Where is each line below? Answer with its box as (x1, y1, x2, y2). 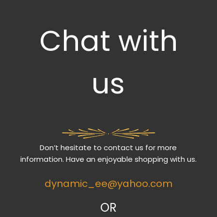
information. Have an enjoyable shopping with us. (20, 154, 197, 164)
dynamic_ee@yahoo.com (44, 176, 172, 190)
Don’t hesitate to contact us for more (40, 142, 177, 153)
